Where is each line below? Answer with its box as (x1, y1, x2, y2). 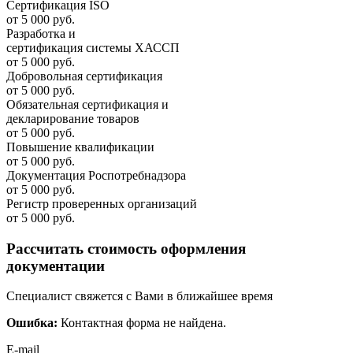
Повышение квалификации (6, 139, 154, 154)
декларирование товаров (6, 111, 139, 125)
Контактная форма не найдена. (58, 316, 226, 330)
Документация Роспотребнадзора (6, 168, 186, 182)
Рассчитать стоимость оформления (6, 240, 246, 257)
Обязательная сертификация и (6, 97, 169, 111)
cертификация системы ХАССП (6, 40, 180, 54)
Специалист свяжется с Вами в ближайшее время (6, 289, 273, 303)
